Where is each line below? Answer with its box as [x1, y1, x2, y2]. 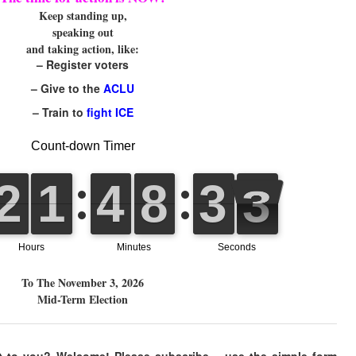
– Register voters [37, 56, 129, 73]
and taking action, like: [26, 41, 139, 58]
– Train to [32, 104, 87, 121]
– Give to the [31, 80, 103, 97]
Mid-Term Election [37, 291, 128, 308]
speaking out [52, 24, 114, 41]
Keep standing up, [38, 7, 127, 25]
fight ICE [86, 104, 133, 121]
